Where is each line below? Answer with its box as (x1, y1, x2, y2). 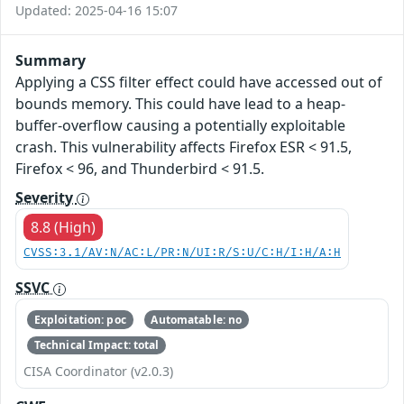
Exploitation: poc (33, 311, 126, 327)
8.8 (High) (31, 217, 96, 238)
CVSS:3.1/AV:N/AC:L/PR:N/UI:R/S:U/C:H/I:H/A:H (23, 246, 341, 261)
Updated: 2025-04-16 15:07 (15, 2, 178, 20)
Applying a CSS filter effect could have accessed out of (15, 72, 382, 93)
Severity (15, 188, 77, 208)
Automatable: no (151, 311, 243, 327)
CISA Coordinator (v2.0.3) (23, 363, 173, 381)
